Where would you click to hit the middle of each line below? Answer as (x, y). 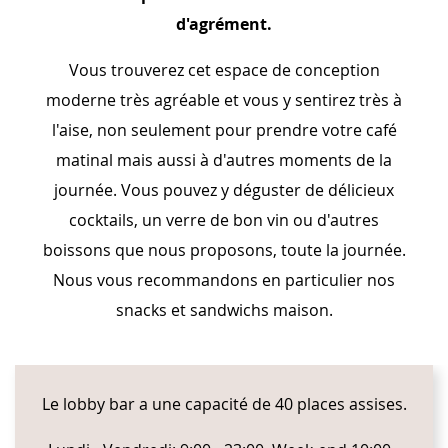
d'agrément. (224, 24)
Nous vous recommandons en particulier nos (224, 280)
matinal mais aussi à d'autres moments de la (224, 160)
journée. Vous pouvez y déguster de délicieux (224, 190)
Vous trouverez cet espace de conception (224, 70)
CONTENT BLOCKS (120, 379)
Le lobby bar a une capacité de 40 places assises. (224, 404)
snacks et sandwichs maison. (224, 310)
